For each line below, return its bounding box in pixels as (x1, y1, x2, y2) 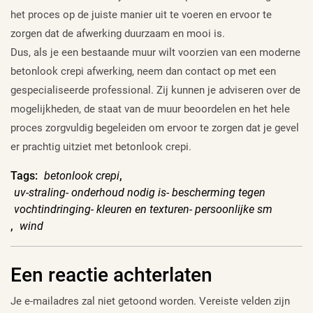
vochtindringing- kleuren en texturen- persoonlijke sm (14, 202, 272, 216)
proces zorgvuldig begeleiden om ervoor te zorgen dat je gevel (10, 121, 299, 134)
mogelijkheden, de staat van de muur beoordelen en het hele (10, 102, 290, 115)
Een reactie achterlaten (10, 263, 212, 286)
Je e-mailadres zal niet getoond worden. (10, 294, 196, 307)
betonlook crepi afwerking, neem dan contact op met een (10, 64, 276, 78)
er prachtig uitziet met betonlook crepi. (10, 140, 191, 153)
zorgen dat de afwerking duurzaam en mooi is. (10, 27, 225, 40)
